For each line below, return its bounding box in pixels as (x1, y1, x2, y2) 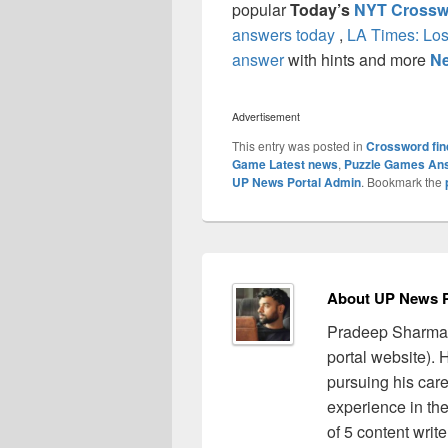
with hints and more (284, 48, 430, 72)
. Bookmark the (361, 173, 445, 191)
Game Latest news (232, 155, 338, 174)
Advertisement (232, 109, 300, 125)
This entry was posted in (232, 137, 366, 155)
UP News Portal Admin (232, 173, 361, 192)
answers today (232, 23, 335, 47)
